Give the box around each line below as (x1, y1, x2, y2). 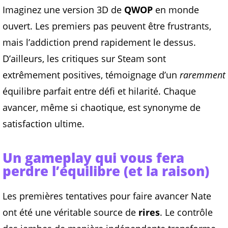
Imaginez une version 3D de (3, 4, 124, 16)
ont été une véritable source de (3, 206, 138, 219)
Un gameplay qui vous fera (3, 149, 184, 167)
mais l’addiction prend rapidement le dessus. (3, 36, 196, 49)
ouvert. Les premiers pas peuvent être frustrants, (3, 20, 211, 33)
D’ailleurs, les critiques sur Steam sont (3, 52, 166, 65)
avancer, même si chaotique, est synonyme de (3, 101, 201, 114)
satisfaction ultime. (3, 118, 84, 130)
